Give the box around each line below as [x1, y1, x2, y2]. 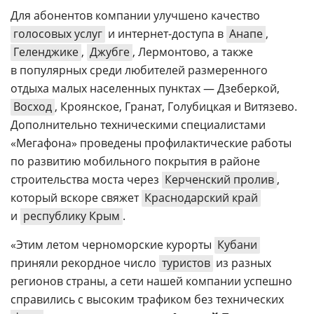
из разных [213, 255, 271, 271]
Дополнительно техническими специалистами [11, 117, 266, 132]
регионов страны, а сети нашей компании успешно [11, 273, 292, 289]
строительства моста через [11, 172, 162, 187]
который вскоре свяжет [11, 190, 142, 205]
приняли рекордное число [11, 255, 159, 271]
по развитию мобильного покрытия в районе [11, 153, 260, 169]
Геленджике [13, 44, 78, 60]
